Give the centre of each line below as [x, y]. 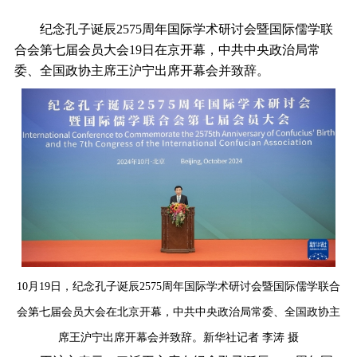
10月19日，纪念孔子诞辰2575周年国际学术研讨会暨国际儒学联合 [178, 286]
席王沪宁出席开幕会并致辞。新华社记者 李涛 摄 [178, 337]
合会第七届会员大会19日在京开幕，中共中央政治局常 [167, 50]
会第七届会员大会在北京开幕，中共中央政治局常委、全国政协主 [178, 312]
